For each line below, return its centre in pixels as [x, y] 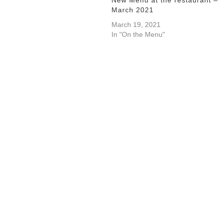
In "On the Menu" [138, 34]
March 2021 [132, 10]
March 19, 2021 [136, 24]
